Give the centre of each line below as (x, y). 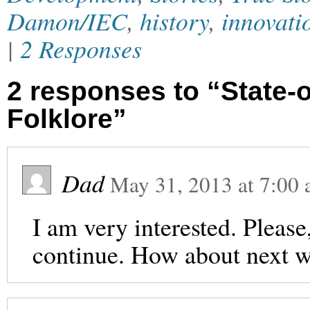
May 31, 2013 (171, 184)
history (174, 21)
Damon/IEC (67, 21)
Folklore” (67, 118)
